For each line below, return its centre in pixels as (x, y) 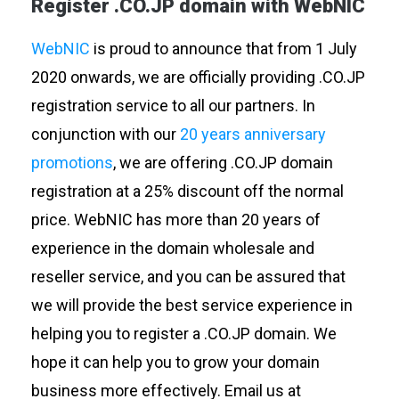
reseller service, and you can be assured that (188, 276)
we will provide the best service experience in (191, 305)
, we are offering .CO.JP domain (223, 162)
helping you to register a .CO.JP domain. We (183, 333)
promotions (72, 162)
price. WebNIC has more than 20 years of (175, 219)
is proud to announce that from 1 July (223, 48)
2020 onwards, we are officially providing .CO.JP (198, 77)
